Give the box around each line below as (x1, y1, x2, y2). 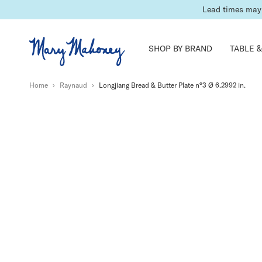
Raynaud (60, 81, 87, 89)
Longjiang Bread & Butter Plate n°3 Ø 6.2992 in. (97, 81, 246, 89)
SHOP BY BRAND (149, 43, 212, 54)
